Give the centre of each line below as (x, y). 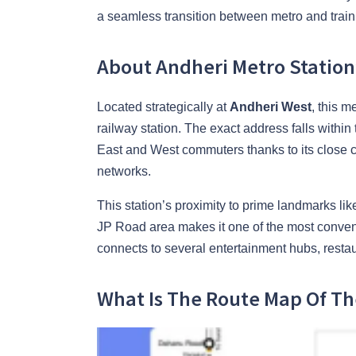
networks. (124, 171)
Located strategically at (163, 106)
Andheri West (271, 106)
